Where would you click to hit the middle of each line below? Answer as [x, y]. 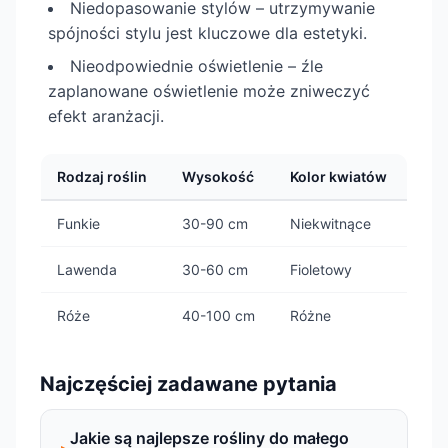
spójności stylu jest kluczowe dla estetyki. [207, 33]
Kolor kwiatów [338, 176]
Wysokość [218, 176]
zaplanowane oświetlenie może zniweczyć [209, 91]
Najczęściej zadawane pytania [188, 384]
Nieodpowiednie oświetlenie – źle [196, 66]
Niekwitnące [330, 223]
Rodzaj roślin [102, 176]
